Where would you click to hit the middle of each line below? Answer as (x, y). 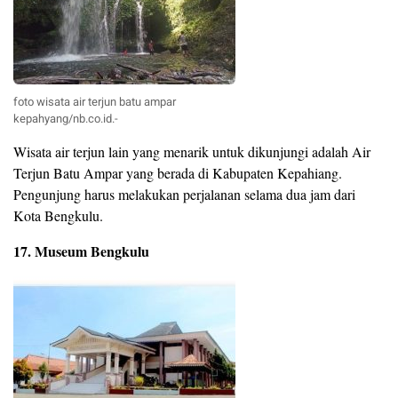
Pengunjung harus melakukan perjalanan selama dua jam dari (184, 195)
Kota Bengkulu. (58, 216)
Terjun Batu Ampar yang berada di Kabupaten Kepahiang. (178, 173)
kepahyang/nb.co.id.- (66, 119)
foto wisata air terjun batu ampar (95, 102)
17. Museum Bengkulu (81, 251)
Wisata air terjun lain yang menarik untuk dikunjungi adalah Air (192, 152)
